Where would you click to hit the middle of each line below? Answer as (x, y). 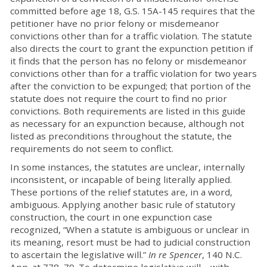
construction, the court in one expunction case (111, 217)
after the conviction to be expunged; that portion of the (131, 86)
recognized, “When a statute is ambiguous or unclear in (130, 229)
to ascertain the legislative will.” (79, 254)
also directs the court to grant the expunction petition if (131, 48)
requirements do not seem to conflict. (92, 148)
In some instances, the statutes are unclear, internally (128, 167)
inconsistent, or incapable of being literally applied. (121, 179)
